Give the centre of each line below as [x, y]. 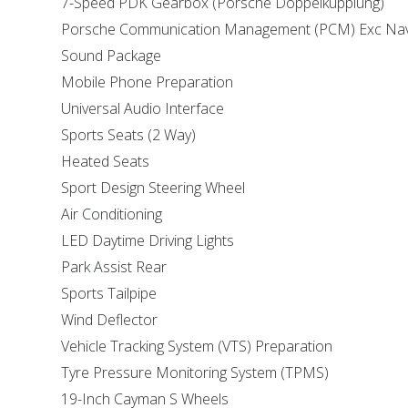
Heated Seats [106, 161]
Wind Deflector [110, 320]
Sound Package [112, 56]
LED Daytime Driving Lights [148, 240]
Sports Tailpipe [109, 293]
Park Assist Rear [114, 267]
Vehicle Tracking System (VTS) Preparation [197, 346]
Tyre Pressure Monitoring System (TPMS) [195, 372]
